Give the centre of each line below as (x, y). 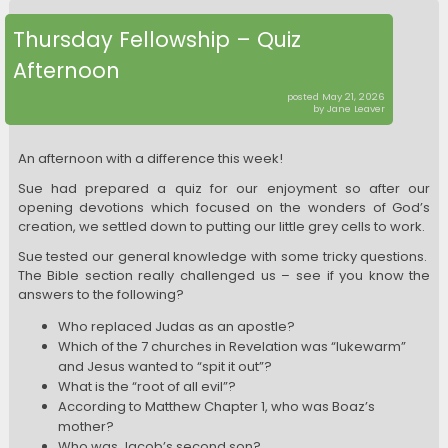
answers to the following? (100, 295)
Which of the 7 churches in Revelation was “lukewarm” (231, 347)
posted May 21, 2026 (336, 96)
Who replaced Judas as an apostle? (176, 327)
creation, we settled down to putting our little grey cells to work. (221, 227)
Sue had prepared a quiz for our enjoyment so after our (224, 189)
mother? (85, 427)
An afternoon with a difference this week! (150, 158)
